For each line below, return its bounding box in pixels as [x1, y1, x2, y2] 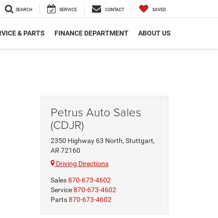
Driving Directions [54, 160, 109, 167]
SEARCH [16, 7, 32, 13]
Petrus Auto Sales [50, 104, 141, 120]
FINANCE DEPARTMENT [54, 29, 128, 37]
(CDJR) [50, 116, 84, 132]
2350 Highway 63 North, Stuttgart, [50, 137, 155, 145]
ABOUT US [138, 29, 171, 37]
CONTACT [105, 7, 124, 13]
